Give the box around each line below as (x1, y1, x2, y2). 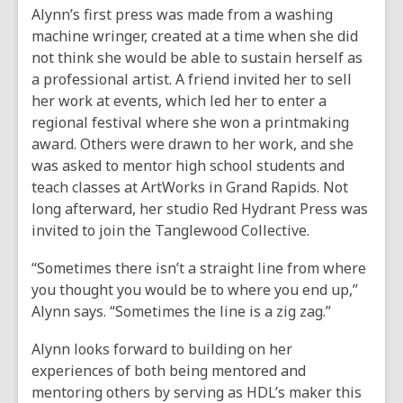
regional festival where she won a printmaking (31, 112, 349, 132)
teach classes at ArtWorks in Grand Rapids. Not (31, 177, 348, 197)
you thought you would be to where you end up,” (31, 280, 358, 300)
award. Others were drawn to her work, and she (31, 134, 354, 154)
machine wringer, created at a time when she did (31, 26, 358, 46)
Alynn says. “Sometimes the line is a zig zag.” (31, 301, 338, 321)
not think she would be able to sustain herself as (31, 48, 363, 67)
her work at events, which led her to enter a (31, 91, 327, 111)
